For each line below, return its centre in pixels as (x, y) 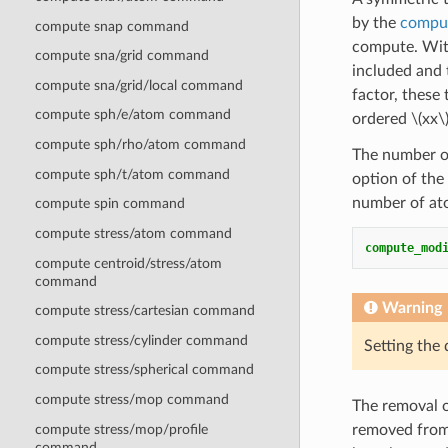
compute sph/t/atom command (132, 174)
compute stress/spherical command (144, 370)
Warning (411, 307)
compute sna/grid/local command (138, 85)
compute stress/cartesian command (144, 311)
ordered (381, 118)
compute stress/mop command (131, 400)
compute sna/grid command (121, 56)
